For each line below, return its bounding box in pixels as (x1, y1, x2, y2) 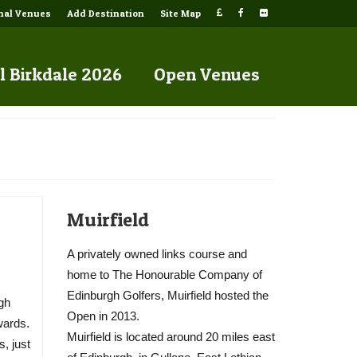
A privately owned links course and (66, 247, 247, 261)
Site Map (160, 7, 201, 19)
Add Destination (67, 7, 144, 19)
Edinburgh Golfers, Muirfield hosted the (66, 288, 269, 302)
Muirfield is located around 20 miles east (66, 330, 275, 343)
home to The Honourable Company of (66, 268, 262, 281)
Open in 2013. (66, 309, 139, 323)
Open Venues (154, 64, 260, 84)
